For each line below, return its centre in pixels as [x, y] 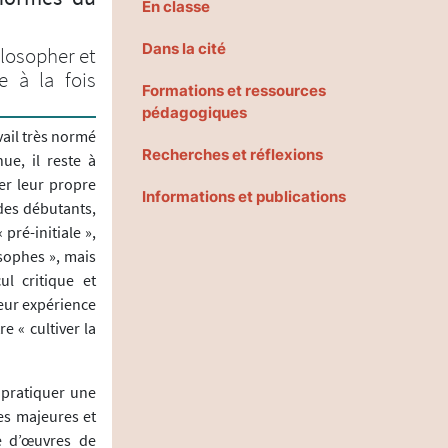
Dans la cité [184, 48]
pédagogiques [194, 112]
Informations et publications [244, 196]
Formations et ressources [234, 90]
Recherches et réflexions [232, 154]
